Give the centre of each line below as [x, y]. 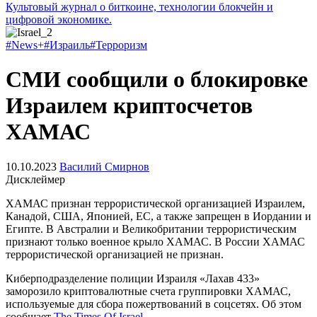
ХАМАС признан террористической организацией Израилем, [155, 203]
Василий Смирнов [104, 166]
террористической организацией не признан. [115, 254]
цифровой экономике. [59, 19]
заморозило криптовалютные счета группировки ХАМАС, [148, 291]
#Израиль [67, 45]
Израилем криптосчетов [129, 106]
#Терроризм [119, 45]
